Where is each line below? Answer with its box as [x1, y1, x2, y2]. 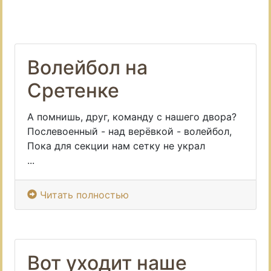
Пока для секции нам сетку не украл [27, 140, 205, 152]
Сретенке [27, 79, 119, 102]
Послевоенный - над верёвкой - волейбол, [27, 125, 232, 137]
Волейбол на [27, 56, 148, 79]
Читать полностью [37, 189, 132, 201]
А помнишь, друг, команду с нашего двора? [27, 111, 237, 123]
